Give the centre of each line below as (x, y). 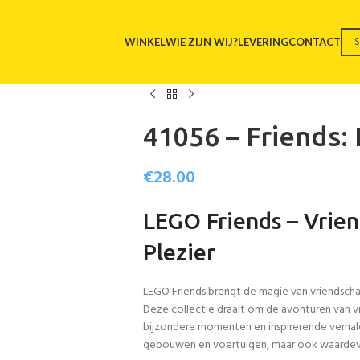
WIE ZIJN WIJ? (202, 42)
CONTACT (315, 42)
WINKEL (145, 42)
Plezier (179, 252)
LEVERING (263, 42)
